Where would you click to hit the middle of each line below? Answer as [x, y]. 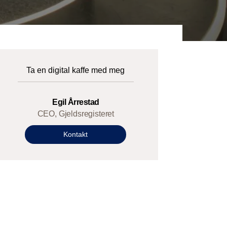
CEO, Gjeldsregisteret [76, 113]
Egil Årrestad [76, 102]
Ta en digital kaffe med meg [76, 70]
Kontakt [76, 134]
